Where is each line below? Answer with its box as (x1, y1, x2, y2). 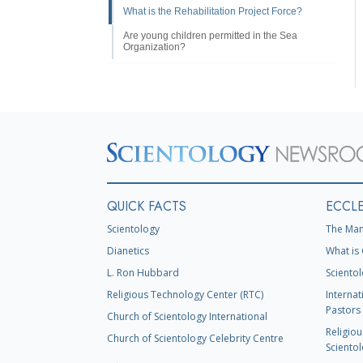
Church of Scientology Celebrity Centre (107, 331, 284, 345)
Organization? (123, 41, 186, 53)
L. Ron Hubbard (107, 266, 179, 280)
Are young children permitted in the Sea (123, 29, 297, 41)
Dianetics (107, 244, 149, 258)
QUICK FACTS (107, 197, 186, 216)
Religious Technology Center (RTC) (107, 288, 263, 301)
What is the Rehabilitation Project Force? (123, 6, 302, 18)
